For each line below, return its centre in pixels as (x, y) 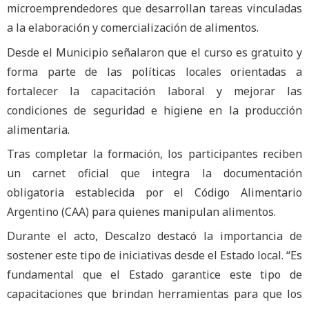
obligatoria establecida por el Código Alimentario (154, 192)
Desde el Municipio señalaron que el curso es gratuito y (154, 52)
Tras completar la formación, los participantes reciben (154, 153)
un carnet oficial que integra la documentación (154, 173)
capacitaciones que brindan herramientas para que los (154, 294)
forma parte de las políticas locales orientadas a (154, 71)
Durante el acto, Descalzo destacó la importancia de (154, 236)
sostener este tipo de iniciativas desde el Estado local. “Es (154, 256)
